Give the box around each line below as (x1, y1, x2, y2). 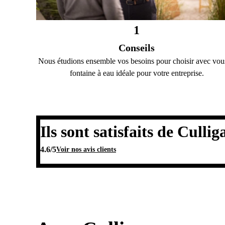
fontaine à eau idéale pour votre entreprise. (69, 68, 204, 77)
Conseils (119, 42, 155, 53)
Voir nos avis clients (56, 146, 116, 153)
